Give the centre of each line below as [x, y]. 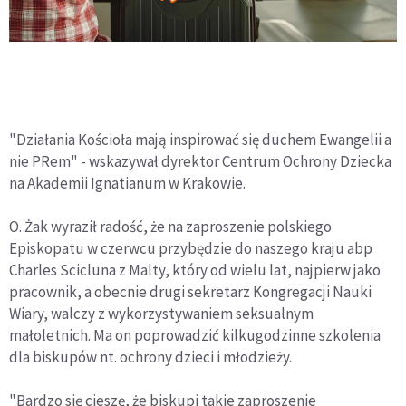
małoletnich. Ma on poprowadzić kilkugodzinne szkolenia [195, 336]
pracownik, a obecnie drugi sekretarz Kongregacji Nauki [190, 292]
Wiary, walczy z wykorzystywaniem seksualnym [161, 314]
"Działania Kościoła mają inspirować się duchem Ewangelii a [200, 140]
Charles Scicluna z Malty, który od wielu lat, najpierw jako [195, 271]
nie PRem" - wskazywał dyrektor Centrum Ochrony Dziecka [200, 162]
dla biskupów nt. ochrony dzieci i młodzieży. [150, 358]
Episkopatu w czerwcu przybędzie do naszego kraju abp [191, 249]
